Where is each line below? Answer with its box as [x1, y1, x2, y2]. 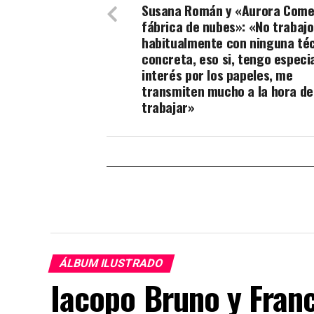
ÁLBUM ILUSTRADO [57, 256, 165, 270]
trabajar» [142, 96, 195, 117]
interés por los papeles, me [142, 64, 293, 85]
